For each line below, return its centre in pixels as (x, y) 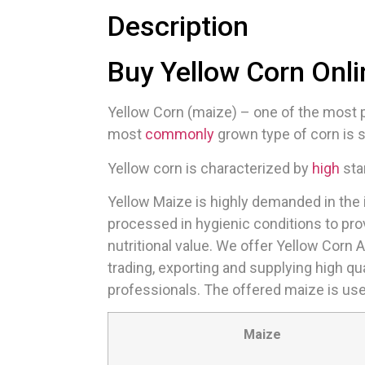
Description (178, 26)
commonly (180, 134)
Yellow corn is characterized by (210, 168)
